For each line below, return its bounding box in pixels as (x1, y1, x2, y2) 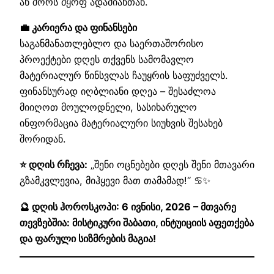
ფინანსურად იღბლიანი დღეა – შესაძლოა (20, 85, 216, 98)
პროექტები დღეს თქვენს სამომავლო (20, 53, 194, 66)
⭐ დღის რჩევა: (20, 158, 87, 171)
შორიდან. (20, 133, 65, 146)
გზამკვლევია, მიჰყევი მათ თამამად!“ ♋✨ (20, 174, 210, 187)
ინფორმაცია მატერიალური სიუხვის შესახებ (20, 117, 223, 130)
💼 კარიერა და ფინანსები (20, 21, 137, 34)
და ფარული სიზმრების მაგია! (20, 232, 156, 245)
